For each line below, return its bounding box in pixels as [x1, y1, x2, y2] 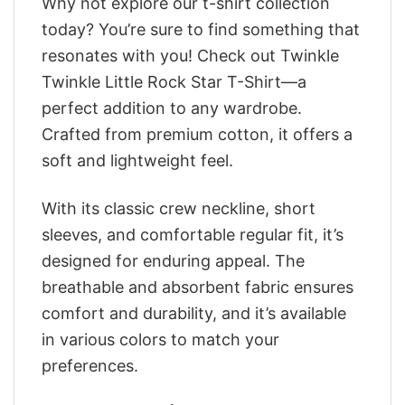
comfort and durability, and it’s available [42, 303, 346, 323]
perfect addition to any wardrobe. [42, 99, 302, 118]
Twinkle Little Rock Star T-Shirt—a [42, 72, 306, 92]
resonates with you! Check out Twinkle [42, 46, 339, 66]
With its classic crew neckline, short [42, 198, 316, 218]
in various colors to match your [42, 329, 279, 349]
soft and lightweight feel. [42, 151, 233, 171]
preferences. [42, 355, 138, 375]
